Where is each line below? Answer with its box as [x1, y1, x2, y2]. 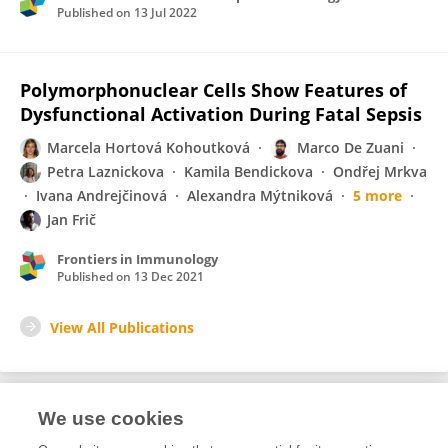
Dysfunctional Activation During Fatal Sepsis [20, 102, 422, 126]
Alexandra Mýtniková [187, 186, 333, 205]
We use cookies [38, 408, 185, 429]
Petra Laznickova [47, 162, 164, 181]
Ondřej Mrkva [333, 162, 427, 181]
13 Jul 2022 [134, 4, 197, 21]
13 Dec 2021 [134, 268, 204, 285]
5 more [353, 186, 402, 205]
